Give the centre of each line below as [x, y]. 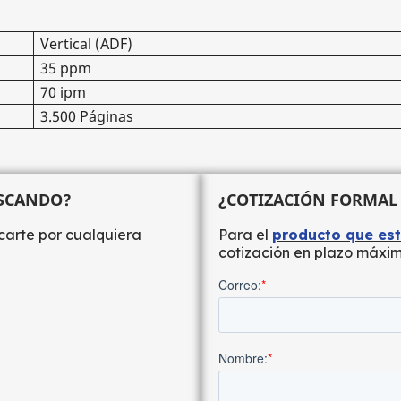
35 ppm [66, 68]
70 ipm [63, 92]
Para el [245, 235]
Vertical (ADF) [86, 44]
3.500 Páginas [87, 116]
